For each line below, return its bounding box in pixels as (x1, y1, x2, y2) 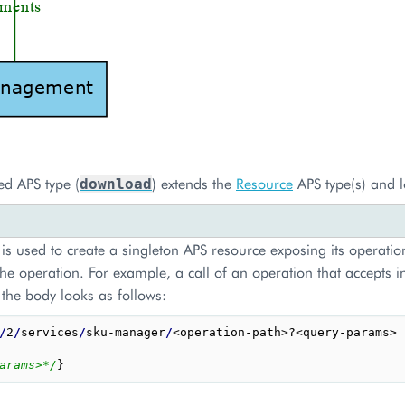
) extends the (152, 174, 236, 193)
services (21, 325, 79, 339)
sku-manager (86, 325, 165, 339)
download (80, 175, 152, 193)
